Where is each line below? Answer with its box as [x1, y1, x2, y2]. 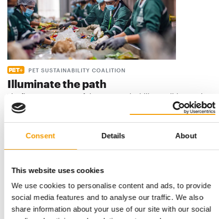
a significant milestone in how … [7, 101, 111, 110]
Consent [25, 131, 55, 140]
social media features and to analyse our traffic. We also [11, 193, 203, 201]
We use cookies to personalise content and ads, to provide [11, 181, 211, 190]
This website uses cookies [11, 166, 104, 175]
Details [101, 131, 125, 140]
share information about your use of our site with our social [11, 205, 211, 213]
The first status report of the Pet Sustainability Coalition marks [7, 91, 208, 100]
